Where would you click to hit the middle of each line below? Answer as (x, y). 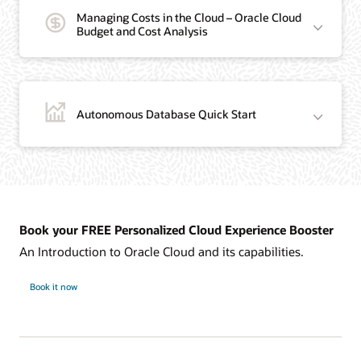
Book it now (53, 286)
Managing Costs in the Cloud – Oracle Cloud (189, 18)
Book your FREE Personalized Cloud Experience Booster (176, 229)
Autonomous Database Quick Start (167, 114)
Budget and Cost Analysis (143, 31)
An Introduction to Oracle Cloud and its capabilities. (162, 251)
